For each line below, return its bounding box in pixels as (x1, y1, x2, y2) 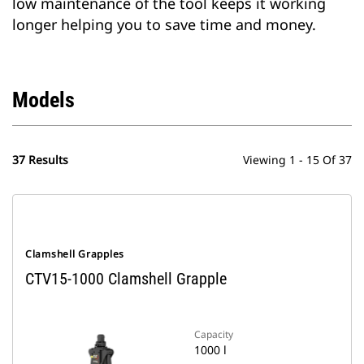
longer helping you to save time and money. (12, 15, 316, 34)
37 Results (12, 152, 68, 167)
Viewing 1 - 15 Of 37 (243, 152, 352, 167)
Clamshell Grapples (25, 247, 124, 261)
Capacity (194, 327, 233, 341)
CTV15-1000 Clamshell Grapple (25, 269, 227, 288)
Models (12, 88, 75, 112)
